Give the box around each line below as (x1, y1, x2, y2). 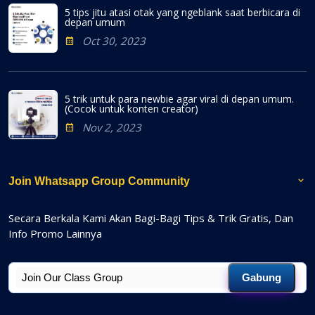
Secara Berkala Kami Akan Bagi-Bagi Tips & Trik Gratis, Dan (8, 210, 293, 225)
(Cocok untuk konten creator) (65, 101, 198, 115)
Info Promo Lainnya (8, 226, 102, 240)
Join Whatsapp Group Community (8, 174, 190, 187)
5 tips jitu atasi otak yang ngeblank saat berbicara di (65, 5, 300, 19)
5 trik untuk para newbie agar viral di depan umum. (65, 91, 294, 105)
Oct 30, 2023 (82, 33, 146, 48)
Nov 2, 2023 (82, 120, 141, 134)
